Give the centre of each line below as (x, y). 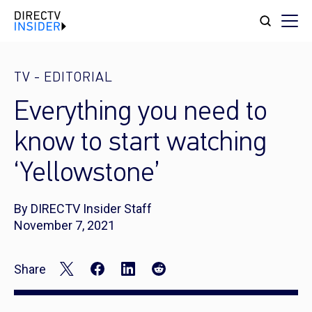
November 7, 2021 (64, 225)
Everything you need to (141, 113)
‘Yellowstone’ (87, 174)
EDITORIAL (78, 78)
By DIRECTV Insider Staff (83, 209)
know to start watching (140, 143)
